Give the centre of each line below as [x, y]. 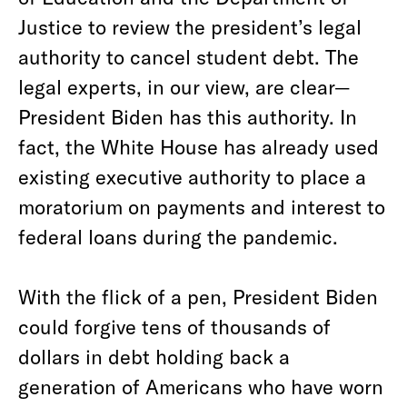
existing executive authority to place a [192, 176]
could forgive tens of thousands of [174, 326]
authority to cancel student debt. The [189, 56]
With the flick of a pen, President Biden [198, 296]
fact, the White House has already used [199, 146]
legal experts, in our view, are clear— [184, 86]
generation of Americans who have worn [201, 386]
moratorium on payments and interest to [202, 206]
